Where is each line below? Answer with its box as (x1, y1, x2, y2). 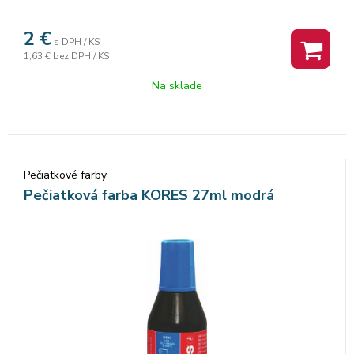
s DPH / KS (54, 35, 100, 48)
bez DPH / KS (53, 49, 109, 62)
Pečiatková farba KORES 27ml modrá (24, 185, 274, 205)
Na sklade (152, 77, 202, 93)
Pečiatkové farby (24, 167, 107, 183)
